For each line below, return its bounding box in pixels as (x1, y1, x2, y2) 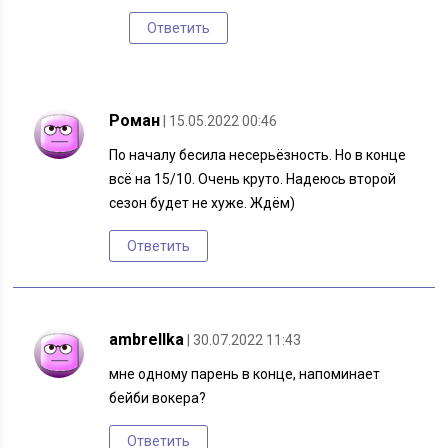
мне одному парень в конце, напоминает (109, 366, 381, 383)
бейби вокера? (109, 390, 207, 407)
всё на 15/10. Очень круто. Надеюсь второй (109, 171, 397, 188)
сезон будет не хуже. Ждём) (109, 195, 296, 212)
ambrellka (109, 330, 185, 350)
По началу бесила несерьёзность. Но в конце (109, 147, 407, 164)
